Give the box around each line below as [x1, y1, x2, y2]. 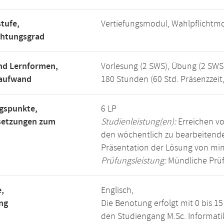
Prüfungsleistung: [101, 155, 166, 167]
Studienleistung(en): [101, 116, 176, 128]
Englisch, [101, 184, 133, 196]
